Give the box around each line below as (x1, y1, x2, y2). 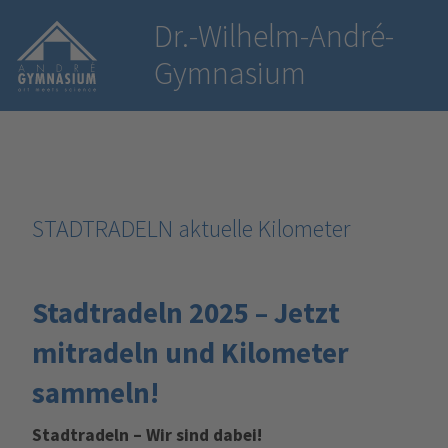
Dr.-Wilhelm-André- (154, 15, 395, 56)
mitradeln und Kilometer (31, 334, 349, 371)
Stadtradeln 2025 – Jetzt (31, 294, 340, 331)
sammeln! (31, 374, 159, 411)
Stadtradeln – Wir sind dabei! (31, 423, 262, 446)
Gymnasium (154, 52, 307, 93)
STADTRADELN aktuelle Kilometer (31, 212, 350, 244)
